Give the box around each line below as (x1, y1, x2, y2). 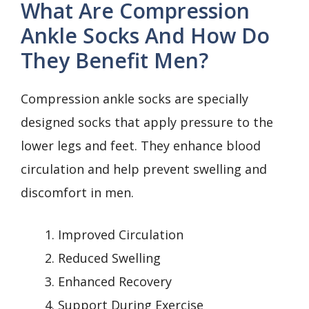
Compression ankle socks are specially (21, 90, 248, 107)
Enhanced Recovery (58, 272, 172, 290)
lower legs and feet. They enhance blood (21, 137, 261, 154)
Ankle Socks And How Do (21, 21, 270, 50)
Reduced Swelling (58, 249, 161, 266)
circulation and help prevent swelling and (21, 160, 267, 177)
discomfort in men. (21, 183, 134, 201)
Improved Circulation (58, 226, 183, 243)
